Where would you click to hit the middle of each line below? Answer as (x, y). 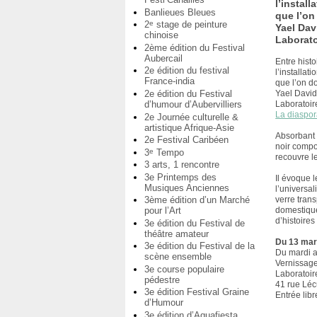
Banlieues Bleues (180, 12)
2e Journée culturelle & (191, 117)
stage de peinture (190, 25)
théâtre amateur (177, 234)
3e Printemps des (180, 177)
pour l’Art (163, 211)
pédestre (162, 279)
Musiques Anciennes (187, 188)
